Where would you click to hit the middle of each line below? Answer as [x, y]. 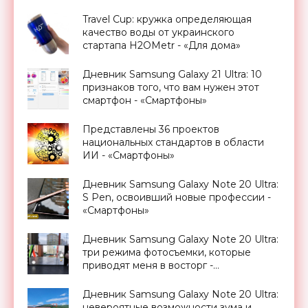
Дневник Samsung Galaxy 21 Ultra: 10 [172, 74]
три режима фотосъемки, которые [167, 252]
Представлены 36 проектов [151, 129]
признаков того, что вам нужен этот [171, 87]
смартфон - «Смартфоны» [145, 100]
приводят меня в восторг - [148, 265]
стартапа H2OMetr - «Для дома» [162, 45]
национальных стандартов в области [173, 142]
